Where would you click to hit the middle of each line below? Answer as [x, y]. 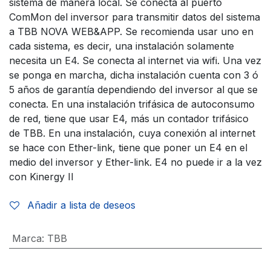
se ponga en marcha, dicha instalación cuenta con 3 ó [134, 75]
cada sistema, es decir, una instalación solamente [122, 46]
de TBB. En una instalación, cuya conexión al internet [132, 133]
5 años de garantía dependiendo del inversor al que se [133, 89]
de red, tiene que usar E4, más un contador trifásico [129, 118]
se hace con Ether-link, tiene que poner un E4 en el [128, 147]
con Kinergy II [41, 176]
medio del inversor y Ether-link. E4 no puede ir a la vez [135, 162]
